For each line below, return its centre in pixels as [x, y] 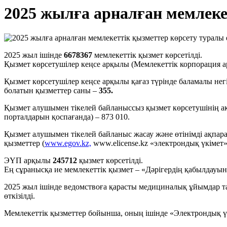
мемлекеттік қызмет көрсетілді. [147, 55]
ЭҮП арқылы [28, 161]
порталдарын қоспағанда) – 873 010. [67, 117]
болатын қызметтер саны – [51, 91]
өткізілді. [20, 196]
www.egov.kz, [68, 143]
